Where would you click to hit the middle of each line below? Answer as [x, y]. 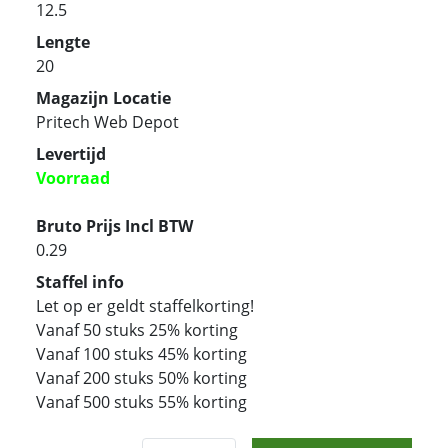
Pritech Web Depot [107, 121]
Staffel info [80, 281]
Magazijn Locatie [103, 97]
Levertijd [71, 153]
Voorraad [73, 177]
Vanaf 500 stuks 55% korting [141, 401]
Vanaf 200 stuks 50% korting [141, 377]
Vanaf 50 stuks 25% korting [137, 329]
